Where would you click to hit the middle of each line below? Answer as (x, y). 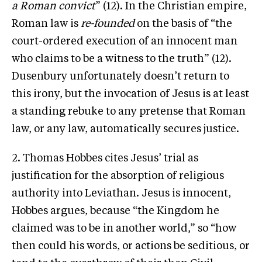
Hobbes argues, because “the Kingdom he (116, 211)
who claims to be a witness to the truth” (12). (122, 59)
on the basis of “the (183, 24)
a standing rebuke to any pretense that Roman (129, 111)
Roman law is (46, 24)
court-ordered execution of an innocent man (125, 41)
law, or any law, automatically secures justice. (125, 129)
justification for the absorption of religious (118, 176)
